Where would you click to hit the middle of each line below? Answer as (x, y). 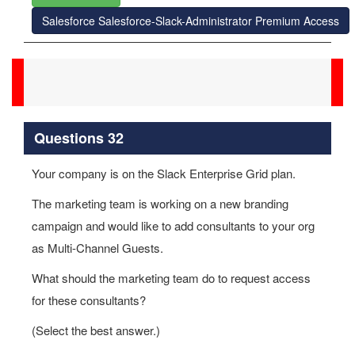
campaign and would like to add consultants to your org (173, 225)
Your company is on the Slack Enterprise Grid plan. (164, 173)
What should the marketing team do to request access (171, 278)
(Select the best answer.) (96, 330)
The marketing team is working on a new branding (160, 203)
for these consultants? (89, 300)
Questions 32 (78, 137)
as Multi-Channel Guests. (97, 248)
